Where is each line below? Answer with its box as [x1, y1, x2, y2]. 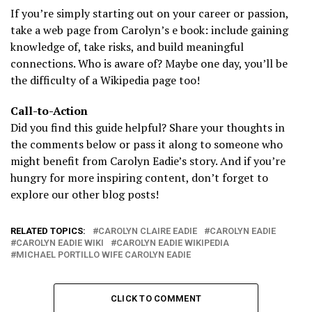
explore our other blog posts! [10, 186, 159, 202]
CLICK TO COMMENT [110, 292, 202, 304]
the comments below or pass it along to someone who [10, 136, 283, 152]
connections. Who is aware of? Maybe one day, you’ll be [10, 55, 288, 71]
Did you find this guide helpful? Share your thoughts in [10, 119, 285, 135]
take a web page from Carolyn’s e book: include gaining [10, 22, 288, 38]
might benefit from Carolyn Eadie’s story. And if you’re [10, 153, 286, 169]
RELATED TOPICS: [10, 225, 86, 236]
